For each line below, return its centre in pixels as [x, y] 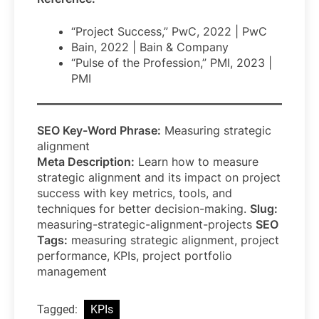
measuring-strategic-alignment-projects [146, 224]
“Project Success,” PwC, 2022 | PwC [169, 31]
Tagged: [59, 309]
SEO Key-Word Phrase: [99, 130]
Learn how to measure [197, 161]
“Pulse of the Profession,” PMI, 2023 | [172, 62]
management [72, 271]
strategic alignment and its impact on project [159, 177]
